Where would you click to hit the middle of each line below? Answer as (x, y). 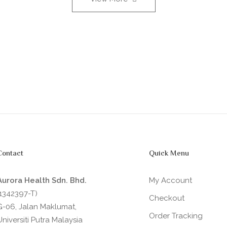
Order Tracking (176, 216)
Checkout (167, 198)
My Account (171, 180)
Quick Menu (169, 154)
